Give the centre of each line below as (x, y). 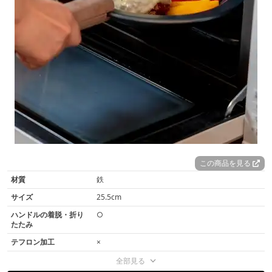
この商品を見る (226, 163)
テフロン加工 (33, 242)
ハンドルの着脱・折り (47, 215)
